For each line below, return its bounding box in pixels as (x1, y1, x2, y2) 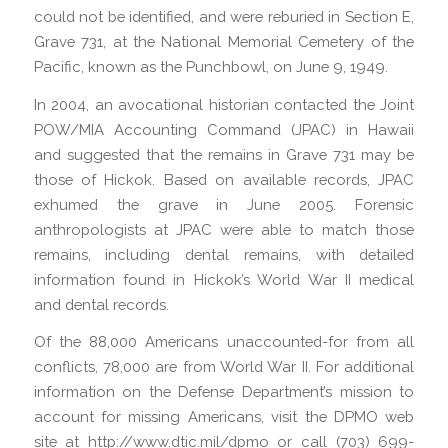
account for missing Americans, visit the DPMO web (33, 408, 415, 426)
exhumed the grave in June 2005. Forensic (33, 195, 415, 213)
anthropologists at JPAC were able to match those (33, 220, 415, 238)
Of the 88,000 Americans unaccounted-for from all (33, 333, 415, 351)
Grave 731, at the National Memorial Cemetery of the (33, 32, 415, 50)
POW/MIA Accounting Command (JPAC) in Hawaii (33, 120, 415, 138)
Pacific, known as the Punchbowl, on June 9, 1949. (33, 57, 388, 75)
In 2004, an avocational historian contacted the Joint (33, 95, 415, 113)
